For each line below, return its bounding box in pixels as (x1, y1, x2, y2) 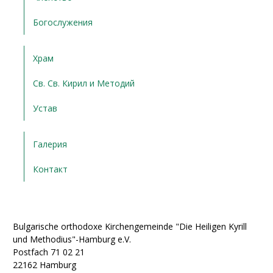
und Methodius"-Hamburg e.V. (13, 233, 131, 245)
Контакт (33, 163, 68, 175)
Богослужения (33, 16, 93, 28)
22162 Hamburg (13, 258, 76, 271)
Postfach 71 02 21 (13, 246, 85, 258)
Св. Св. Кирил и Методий (33, 77, 135, 89)
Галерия (33, 138, 68, 150)
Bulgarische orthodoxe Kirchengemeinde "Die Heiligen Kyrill (13, 220, 247, 232)
